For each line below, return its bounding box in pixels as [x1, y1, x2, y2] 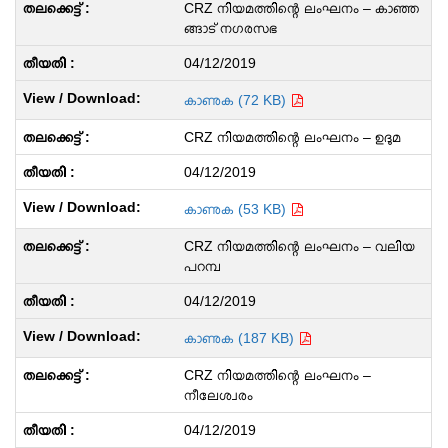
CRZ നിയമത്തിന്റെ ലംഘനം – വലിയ [183, 238, 415, 254]
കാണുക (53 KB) [183, 201, 290, 217]
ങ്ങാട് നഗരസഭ [183, 20, 277, 36]
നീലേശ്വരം [183, 387, 253, 403]
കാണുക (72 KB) [183, 92, 290, 108]
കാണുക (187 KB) [183, 330, 298, 346]
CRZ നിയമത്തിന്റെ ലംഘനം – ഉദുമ [183, 129, 401, 145]
